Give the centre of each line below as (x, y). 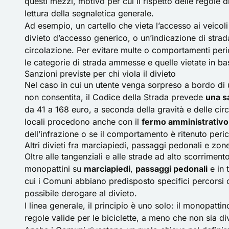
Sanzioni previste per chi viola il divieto (100, 73)
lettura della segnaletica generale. (89, 13)
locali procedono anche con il (83, 121)
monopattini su (54, 168)
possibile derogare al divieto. (81, 193)
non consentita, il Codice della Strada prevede (115, 97)
